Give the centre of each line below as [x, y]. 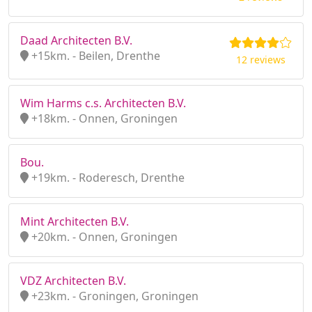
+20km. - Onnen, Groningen [103, 237]
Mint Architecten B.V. [75, 221]
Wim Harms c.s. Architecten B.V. [103, 103]
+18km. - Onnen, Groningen [103, 118]
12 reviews [260, 60]
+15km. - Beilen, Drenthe [94, 56]
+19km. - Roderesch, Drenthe [107, 178]
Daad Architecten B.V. [76, 40]
